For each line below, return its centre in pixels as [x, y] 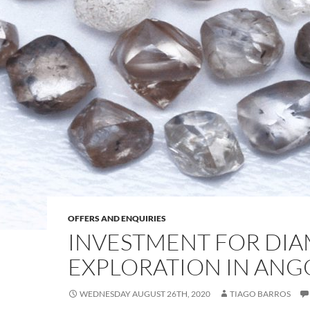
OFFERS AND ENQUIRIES [117, 218]
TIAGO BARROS [260, 294]
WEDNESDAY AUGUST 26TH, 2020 [145, 294]
